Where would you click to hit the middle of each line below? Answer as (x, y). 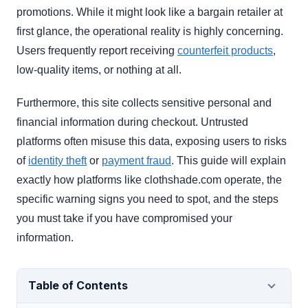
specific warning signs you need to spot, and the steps (147, 199)
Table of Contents (78, 286)
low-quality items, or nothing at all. (99, 70)
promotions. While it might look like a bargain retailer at (150, 12)
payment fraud (136, 161)
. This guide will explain (229, 161)
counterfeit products (225, 51)
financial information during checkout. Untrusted (132, 122)
